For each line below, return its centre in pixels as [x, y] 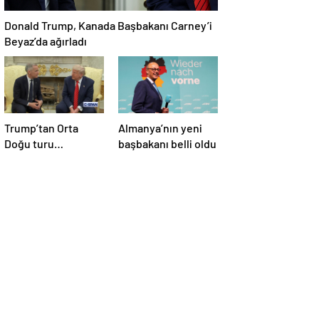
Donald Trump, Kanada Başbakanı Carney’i [108, 26]
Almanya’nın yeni [160, 128]
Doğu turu [29, 144]
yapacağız [29, 191]
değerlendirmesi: [48, 159]
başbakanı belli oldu [167, 144]
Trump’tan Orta [41, 128]
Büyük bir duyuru [47, 175]
